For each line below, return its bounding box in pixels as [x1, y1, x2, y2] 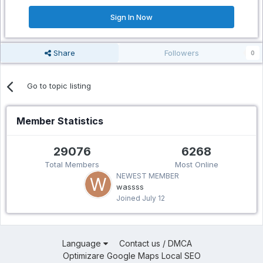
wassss [116, 182, 144, 192]
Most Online [174, 160, 218, 170]
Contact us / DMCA [119, 238, 192, 248]
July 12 [142, 194, 165, 203]
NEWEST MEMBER [116, 171, 179, 181]
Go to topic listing [27, 81, 91, 91]
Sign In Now [110, 12, 153, 22]
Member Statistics [16, 115, 103, 127]
